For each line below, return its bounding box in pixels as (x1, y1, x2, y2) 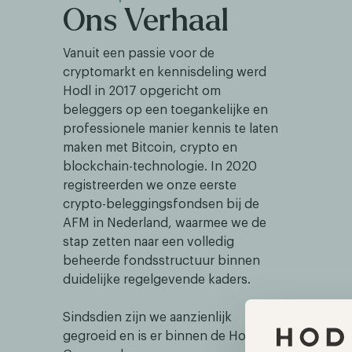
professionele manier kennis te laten (63, 123, 278, 135)
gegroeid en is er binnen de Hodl (63, 330, 257, 343)
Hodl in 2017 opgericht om (63, 85, 221, 97)
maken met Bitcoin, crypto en (63, 141, 237, 154)
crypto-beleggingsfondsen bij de (63, 198, 259, 211)
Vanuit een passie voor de (63, 47, 214, 60)
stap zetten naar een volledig (63, 236, 234, 248)
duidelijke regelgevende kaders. (63, 273, 251, 286)
